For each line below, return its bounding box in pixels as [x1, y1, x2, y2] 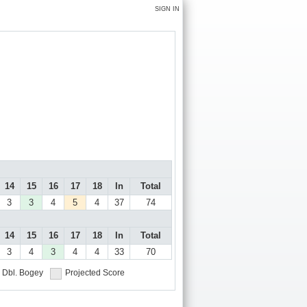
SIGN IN [155, 5, 180, 12]
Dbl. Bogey [2, 268, 43, 278]
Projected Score [65, 268, 125, 278]
